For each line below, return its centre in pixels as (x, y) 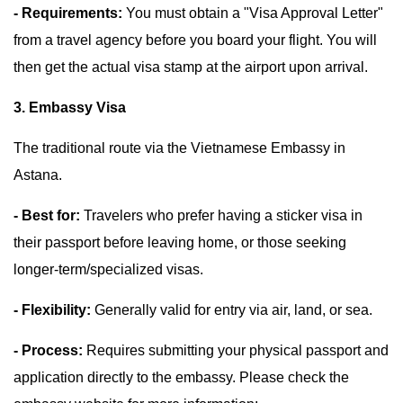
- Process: (48, 350)
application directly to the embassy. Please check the (181, 377)
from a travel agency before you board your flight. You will (195, 40)
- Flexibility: (52, 310)
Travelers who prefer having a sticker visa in (221, 215)
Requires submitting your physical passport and (236, 350)
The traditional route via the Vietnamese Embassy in (179, 148)
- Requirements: (68, 13)
